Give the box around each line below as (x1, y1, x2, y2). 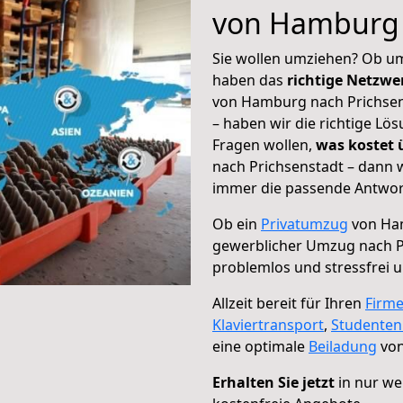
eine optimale (212, 336, 309, 356)
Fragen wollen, (212, 135, 316, 155)
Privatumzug (261, 214, 348, 234)
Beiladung (309, 336, 377, 356)
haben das (212, 70, 287, 90)
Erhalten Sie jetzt (212, 372, 335, 392)
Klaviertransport (212, 315, 324, 335)
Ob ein (212, 214, 261, 234)
